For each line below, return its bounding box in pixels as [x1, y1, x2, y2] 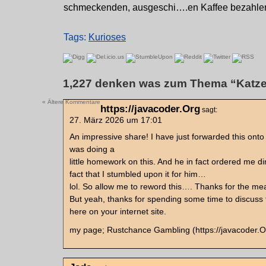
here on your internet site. [69, 207, 166, 216]
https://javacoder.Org [100, 103, 200, 115]
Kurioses [88, 32, 126, 42]
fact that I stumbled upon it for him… [69, 169, 206, 179]
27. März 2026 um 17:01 [69, 115, 162, 125]
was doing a [69, 144, 115, 154]
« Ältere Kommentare [42, 99, 100, 105]
